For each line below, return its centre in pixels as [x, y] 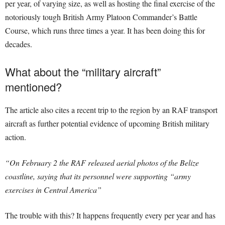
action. [16, 137]
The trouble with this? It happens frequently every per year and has [110, 215]
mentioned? [33, 86]
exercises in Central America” [53, 189]
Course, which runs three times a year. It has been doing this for [105, 30]
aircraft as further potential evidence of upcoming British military [107, 123]
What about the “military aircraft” [83, 71]
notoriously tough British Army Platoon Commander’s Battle [101, 17]
